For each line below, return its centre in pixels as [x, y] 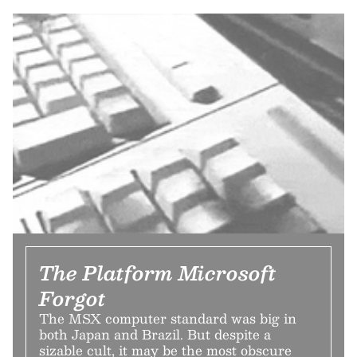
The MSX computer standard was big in [168, 319]
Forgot [73, 298]
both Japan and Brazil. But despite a [155, 335]
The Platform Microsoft [158, 273]
